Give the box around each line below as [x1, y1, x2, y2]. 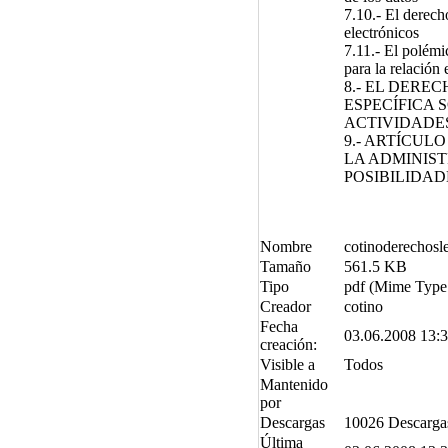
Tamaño [259, 257, 311, 275]
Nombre [259, 237, 312, 255]
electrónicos [343, 23, 419, 41]
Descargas [259, 413, 325, 431]
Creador [259, 297, 311, 315]
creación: [259, 335, 317, 353]
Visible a [259, 355, 315, 373]
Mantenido [259, 375, 328, 393]
